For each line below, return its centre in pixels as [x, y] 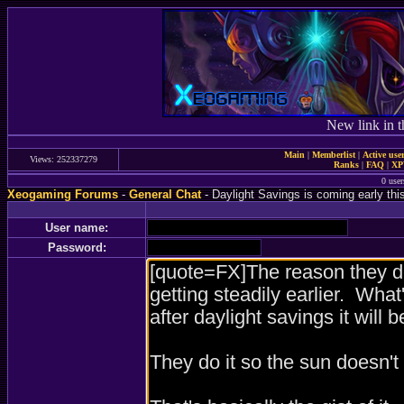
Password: [77, 248]
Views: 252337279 [63, 159]
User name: [77, 228]
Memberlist [333, 155]
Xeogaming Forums [63, 194]
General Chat [165, 194]
